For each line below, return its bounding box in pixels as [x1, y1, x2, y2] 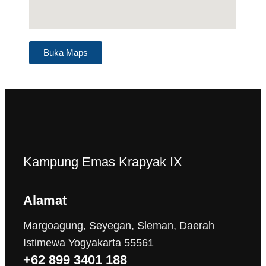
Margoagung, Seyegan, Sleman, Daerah [23, 220, 215, 232]
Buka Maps [43, 47, 88, 58]
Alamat [23, 193, 67, 208]
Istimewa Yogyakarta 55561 [23, 237, 154, 249]
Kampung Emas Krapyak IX [23, 154, 183, 170]
